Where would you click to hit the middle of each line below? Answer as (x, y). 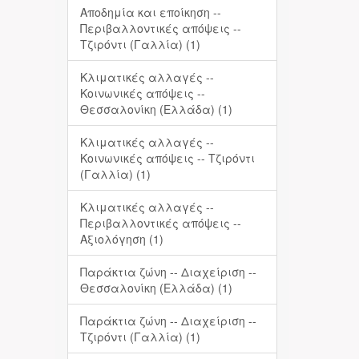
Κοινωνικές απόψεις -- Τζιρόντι (167, 158)
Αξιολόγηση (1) (121, 239)
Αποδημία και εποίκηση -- (150, 12)
